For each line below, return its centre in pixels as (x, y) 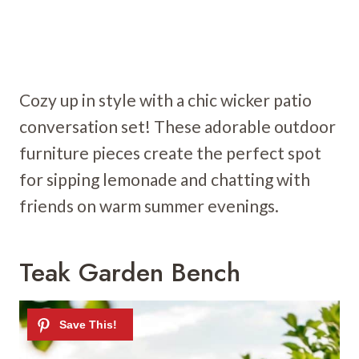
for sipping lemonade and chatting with (165, 179)
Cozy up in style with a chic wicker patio (165, 100)
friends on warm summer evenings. (149, 206)
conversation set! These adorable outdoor (177, 127)
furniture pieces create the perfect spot (170, 153)
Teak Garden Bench (130, 273)
